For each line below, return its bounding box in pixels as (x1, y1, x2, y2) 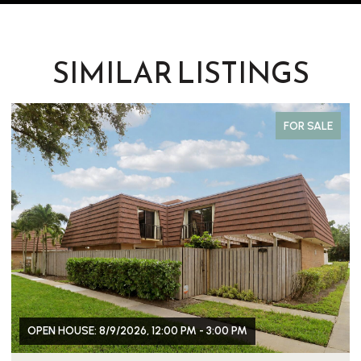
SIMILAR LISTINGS (52, 50, 309, 94)
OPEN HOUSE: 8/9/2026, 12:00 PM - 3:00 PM (27, 323, 247, 338)
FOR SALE (284, 118, 333, 133)
